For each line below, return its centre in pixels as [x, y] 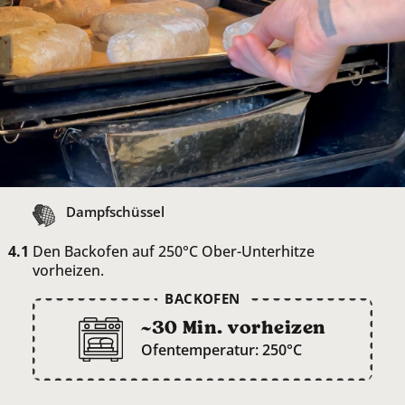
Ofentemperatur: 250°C [222, 350]
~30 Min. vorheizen [234, 328]
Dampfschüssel [115, 212]
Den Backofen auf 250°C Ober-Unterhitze [174, 252]
